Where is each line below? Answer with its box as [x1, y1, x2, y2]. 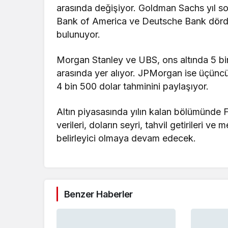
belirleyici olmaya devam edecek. [56, 132, 196, 144]
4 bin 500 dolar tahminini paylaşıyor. [56, 80, 209, 92]
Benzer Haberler [64, 188, 133, 199]
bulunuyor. [56, 28, 100, 40]
